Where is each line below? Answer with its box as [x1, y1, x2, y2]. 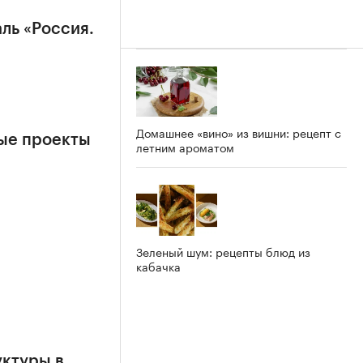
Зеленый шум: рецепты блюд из [136, 242, 310, 261]
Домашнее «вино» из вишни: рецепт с [136, 123, 341, 142]
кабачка [136, 257, 181, 275]
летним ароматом [136, 138, 234, 156]
